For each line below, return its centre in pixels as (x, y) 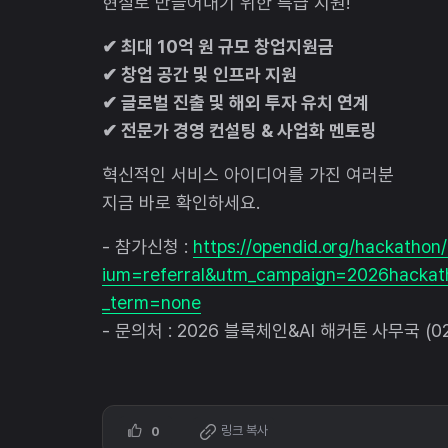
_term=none (151, 302)
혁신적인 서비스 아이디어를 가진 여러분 (248, 174)
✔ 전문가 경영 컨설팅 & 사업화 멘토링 (239, 130)
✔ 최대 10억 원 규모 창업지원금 (218, 46)
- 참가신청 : (147, 246)
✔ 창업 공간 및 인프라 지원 (199, 74)
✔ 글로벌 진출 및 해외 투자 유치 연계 (235, 102)
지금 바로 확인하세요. (181, 202)
